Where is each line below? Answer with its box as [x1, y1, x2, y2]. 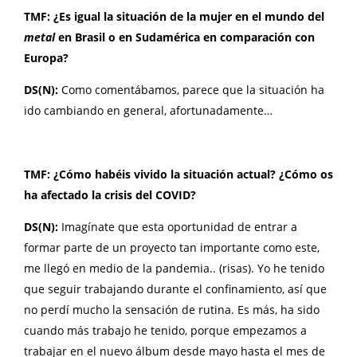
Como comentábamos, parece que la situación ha [61, 82, 324, 98]
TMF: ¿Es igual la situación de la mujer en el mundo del [24, 9, 324, 25]
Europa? [24, 50, 69, 66]
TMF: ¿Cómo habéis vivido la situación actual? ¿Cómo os [24, 167, 333, 182]
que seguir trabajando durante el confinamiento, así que [24, 281, 327, 297]
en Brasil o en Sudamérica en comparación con [55, 29, 315, 45]
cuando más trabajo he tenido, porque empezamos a [24, 323, 307, 339]
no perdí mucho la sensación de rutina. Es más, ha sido [24, 302, 320, 318]
